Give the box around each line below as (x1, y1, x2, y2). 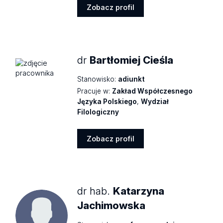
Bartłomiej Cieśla (90, 53, 174, 66)
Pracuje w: (77, 87, 111, 95)
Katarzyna (113, 185, 165, 198)
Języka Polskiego (77, 97, 137, 106)
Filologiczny (77, 108, 119, 116)
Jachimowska (77, 199, 146, 212)
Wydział (141, 97, 169, 106)
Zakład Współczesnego (112, 87, 193, 95)
